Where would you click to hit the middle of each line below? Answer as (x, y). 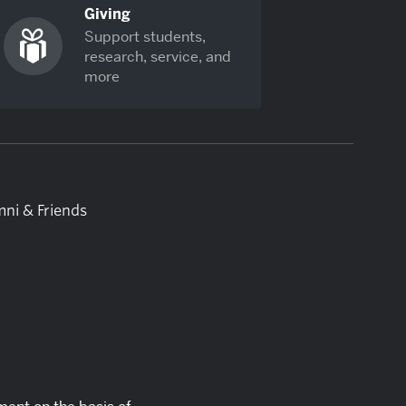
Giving (108, 14)
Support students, (145, 36)
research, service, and (158, 56)
